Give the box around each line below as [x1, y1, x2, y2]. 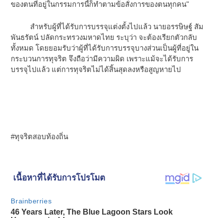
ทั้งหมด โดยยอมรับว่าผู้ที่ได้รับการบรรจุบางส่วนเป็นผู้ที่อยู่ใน [11, 44, 199, 53]
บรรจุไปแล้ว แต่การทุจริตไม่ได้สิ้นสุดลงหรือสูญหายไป [11, 65, 182, 74]
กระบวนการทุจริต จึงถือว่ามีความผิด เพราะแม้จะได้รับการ [11, 54, 194, 63]
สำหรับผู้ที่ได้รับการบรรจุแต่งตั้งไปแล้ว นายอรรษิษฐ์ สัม [11, 22, 204, 31]
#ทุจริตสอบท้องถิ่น [11, 132, 71, 141]
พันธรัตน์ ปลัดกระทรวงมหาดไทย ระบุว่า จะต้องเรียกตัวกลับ [11, 33, 198, 42]
